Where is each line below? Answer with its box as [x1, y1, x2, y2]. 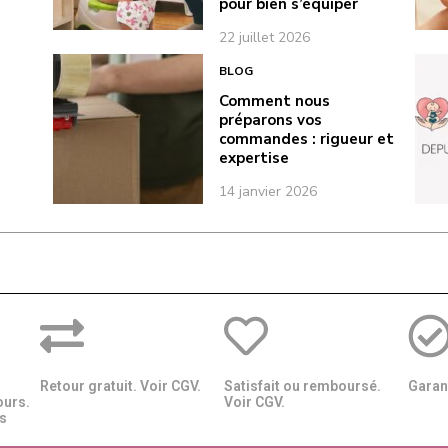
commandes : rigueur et [219, 129, 395, 150]
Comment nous [219, 91, 331, 112]
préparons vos [219, 110, 323, 131]
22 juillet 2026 [219, 27, 311, 47]
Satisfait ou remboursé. [223, 377, 381, 394]
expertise [219, 148, 290, 169]
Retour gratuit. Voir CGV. [39, 377, 201, 394]
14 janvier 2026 [219, 182, 318, 202]
